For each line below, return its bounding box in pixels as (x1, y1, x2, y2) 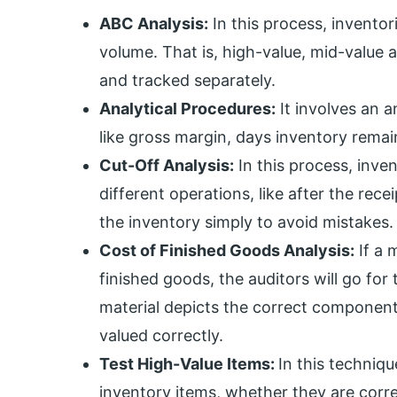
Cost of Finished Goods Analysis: (99, 240, 354, 260)
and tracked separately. (99, 70, 276, 90)
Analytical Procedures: (99, 98, 276, 118)
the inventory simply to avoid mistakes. (99, 212, 393, 231)
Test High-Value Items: (99, 354, 278, 373)
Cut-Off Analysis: (99, 155, 234, 175)
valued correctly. (99, 325, 223, 345)
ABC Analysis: (99, 13, 208, 33)
